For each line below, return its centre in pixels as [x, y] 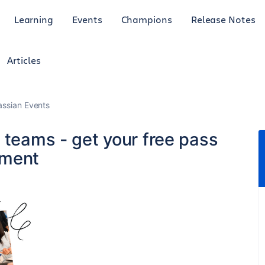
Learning [34, 19]
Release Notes [223, 19]
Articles [24, 60]
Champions [146, 19]
